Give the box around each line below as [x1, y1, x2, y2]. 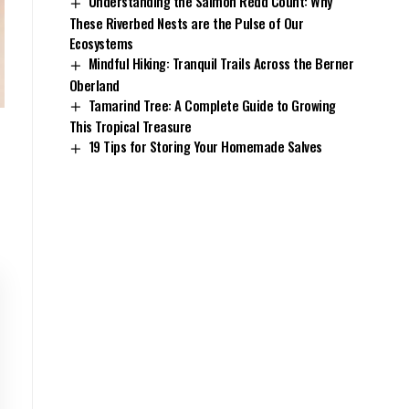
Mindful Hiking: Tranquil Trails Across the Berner [88, 53, 354, 74]
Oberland [68, 74, 120, 95]
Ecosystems [68, 33, 133, 54]
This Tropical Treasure [68, 116, 192, 137]
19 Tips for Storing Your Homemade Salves [88, 136, 322, 157]
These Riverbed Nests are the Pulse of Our [68, 13, 304, 34]
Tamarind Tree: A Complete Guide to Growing [88, 94, 336, 115]
